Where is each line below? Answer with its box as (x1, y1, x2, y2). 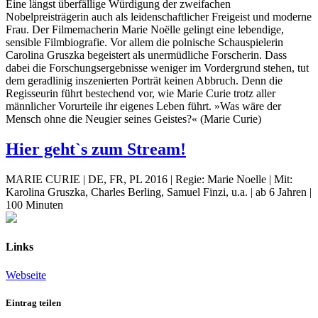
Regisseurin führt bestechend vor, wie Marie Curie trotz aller (6, 87, 275, 100)
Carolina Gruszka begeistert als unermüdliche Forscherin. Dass (6, 49, 287, 62)
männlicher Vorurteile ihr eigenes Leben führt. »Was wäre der (6, 100, 281, 113)
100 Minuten (6, 199, 63, 212)
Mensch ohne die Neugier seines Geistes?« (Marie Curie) (6, 113, 261, 126)
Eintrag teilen (6, 297, 61, 308)
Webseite (6, 268, 46, 281)
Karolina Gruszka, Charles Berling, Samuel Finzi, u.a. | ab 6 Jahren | (6, 186, 312, 199)
